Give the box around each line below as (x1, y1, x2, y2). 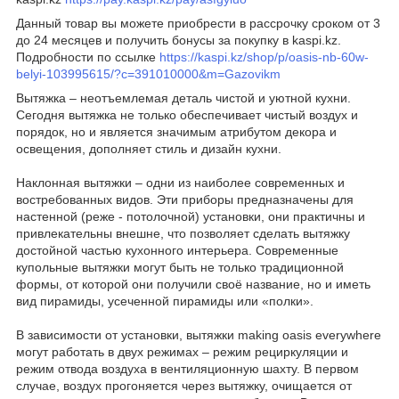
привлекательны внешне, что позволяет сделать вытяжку (16, 225, 350, 240)
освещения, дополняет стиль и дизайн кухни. (16, 141, 281, 156)
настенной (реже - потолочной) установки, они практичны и (16, 208, 365, 224)
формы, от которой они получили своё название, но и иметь (16, 276, 370, 291)
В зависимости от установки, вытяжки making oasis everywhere (16, 327, 381, 342)
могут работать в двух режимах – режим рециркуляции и (16, 344, 348, 359)
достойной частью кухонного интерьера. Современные (16, 242, 338, 257)
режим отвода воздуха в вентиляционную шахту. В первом (16, 361, 359, 376)
